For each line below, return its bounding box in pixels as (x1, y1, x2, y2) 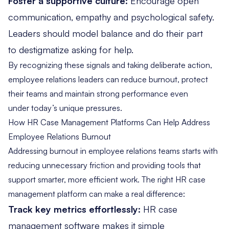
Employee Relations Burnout (8, 131, 111, 142)
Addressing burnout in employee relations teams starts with (8, 145, 218, 156)
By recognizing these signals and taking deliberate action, (8, 59, 212, 70)
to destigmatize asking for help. (8, 43, 139, 55)
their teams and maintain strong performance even (8, 88, 188, 99)
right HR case (157, 174, 205, 185)
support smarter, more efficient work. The (8, 174, 157, 185)
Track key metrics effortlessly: (8, 203, 141, 215)
